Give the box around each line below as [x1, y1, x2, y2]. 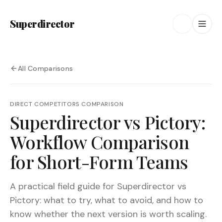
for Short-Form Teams [10, 150, 188, 173]
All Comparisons [18, 64, 73, 73]
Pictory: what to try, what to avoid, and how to [10, 194, 203, 206]
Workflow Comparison [10, 130, 189, 154]
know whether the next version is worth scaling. [10, 208, 207, 220]
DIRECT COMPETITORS [10, 100, 80, 108]
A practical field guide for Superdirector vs [10, 180, 186, 192]
